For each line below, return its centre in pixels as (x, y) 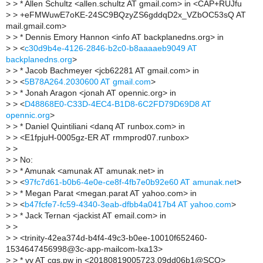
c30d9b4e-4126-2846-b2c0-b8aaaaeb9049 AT (111, 49)
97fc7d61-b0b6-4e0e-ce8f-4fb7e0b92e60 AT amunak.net (131, 183)
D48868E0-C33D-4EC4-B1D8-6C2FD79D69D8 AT (118, 104)
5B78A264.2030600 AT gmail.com (88, 82)
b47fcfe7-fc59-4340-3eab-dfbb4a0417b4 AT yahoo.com (128, 205)
